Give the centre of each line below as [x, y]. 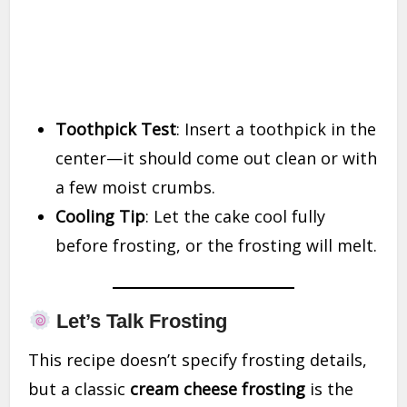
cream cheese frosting [218, 389]
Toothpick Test [116, 129]
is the [330, 389]
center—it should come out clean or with [217, 159]
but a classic [79, 389]
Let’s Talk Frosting [139, 322]
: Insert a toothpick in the [277, 129]
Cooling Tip [101, 217]
